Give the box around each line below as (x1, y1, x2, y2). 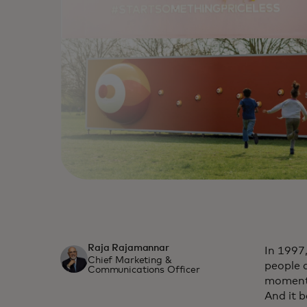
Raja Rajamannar (88, 243, 169, 254)
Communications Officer (88, 265, 200, 275)
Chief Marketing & (88, 256, 172, 266)
